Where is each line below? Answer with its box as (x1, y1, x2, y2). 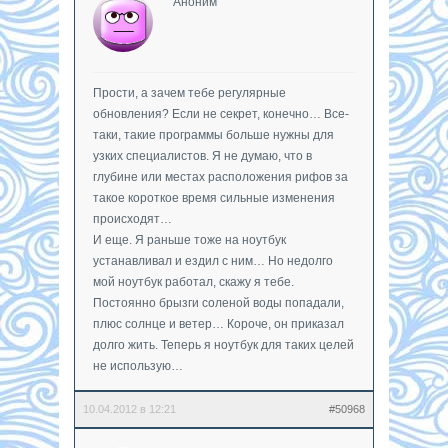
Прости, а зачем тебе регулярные (93, 85, 286, 100)
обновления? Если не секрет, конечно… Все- (93, 106, 349, 121)
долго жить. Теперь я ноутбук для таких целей (93, 337, 354, 352)
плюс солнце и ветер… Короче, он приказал (93, 316, 344, 331)
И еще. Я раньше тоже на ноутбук (93, 232, 286, 247)
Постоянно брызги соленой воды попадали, (93, 295, 344, 310)
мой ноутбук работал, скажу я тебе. (93, 274, 294, 289)
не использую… (93, 358, 183, 373)
